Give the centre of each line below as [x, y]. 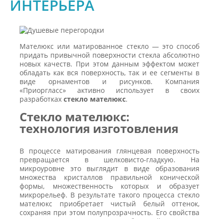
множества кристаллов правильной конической [109, 177]
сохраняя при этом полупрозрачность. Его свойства [109, 212]
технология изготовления [99, 128]
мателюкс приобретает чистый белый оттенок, [109, 204]
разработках [42, 99]
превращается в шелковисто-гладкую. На [109, 160]
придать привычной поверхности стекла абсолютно [109, 55]
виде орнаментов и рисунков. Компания [109, 81]
